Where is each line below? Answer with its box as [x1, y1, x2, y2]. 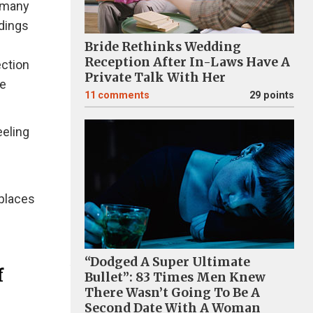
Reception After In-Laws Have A [85, 54, 290, 70]
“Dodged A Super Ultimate [85, 254, 250, 270]
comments [98, 89, 150, 101]
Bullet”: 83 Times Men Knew [85, 270, 265, 285]
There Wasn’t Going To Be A [85, 285, 260, 300]
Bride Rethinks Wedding [85, 39, 241, 54]
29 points [249, 89, 294, 101]
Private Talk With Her [85, 70, 226, 85]
